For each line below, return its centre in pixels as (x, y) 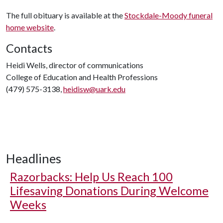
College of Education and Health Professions (82, 77)
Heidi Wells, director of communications (75, 65)
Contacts (29, 48)
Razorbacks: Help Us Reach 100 (91, 177)
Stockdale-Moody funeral (168, 15)
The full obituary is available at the (65, 15)
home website (30, 27)
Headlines (34, 158)
